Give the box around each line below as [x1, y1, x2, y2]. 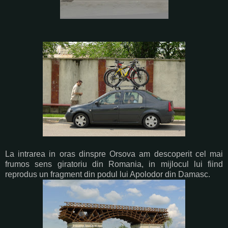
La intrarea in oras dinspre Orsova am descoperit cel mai [5, 149, 223, 158]
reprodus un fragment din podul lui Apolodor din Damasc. [5, 169, 210, 179]
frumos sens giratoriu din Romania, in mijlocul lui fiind [5, 159, 223, 168]
